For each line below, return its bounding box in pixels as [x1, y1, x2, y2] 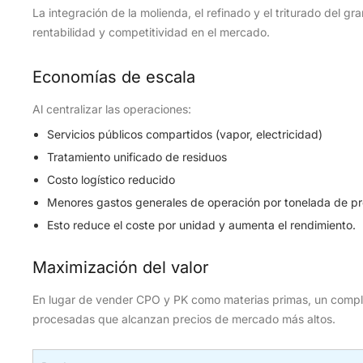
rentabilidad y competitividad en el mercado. [32, 25, 270, 39]
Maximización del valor [32, 258, 209, 277]
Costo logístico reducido [47, 173, 175, 186]
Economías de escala [32, 67, 195, 87]
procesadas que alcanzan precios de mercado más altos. [32, 312, 335, 326]
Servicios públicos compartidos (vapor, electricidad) [47, 127, 322, 141]
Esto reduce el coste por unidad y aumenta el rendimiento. [47, 218, 356, 232]
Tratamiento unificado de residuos [47, 150, 227, 164]
